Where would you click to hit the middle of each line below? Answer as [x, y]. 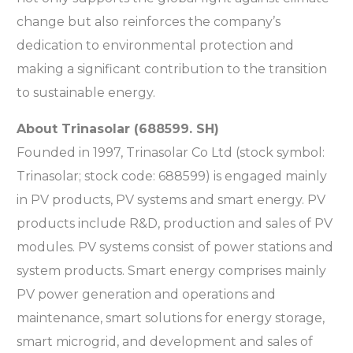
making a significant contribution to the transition [172, 69]
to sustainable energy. [86, 93]
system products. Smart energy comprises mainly [172, 271]
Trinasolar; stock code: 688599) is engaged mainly [172, 176]
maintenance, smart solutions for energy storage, [171, 318]
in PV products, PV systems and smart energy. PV [171, 200]
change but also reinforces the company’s [149, 22]
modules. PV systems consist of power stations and [175, 247]
